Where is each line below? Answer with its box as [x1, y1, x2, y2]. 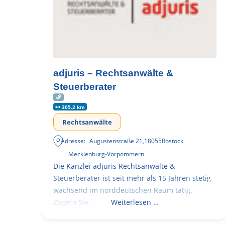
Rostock [162, 136, 184, 145]
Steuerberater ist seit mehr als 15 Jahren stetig [53, 173, 211, 183]
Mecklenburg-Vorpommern [68, 149, 144, 158]
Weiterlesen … [111, 197, 159, 207]
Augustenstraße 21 [89, 136, 143, 145]
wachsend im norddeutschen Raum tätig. [53, 185, 192, 195]
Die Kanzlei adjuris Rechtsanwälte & [53, 161, 175, 171]
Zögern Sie [53, 197, 89, 207]
